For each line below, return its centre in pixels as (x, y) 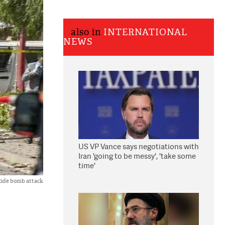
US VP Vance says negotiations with (139, 146)
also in (87, 32)
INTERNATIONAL (145, 32)
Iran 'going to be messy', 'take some (137, 156)
